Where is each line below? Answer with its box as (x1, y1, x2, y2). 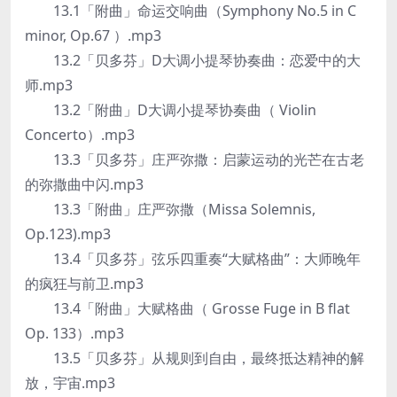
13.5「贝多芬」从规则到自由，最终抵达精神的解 (25, 348, 364, 368)
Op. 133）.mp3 (25, 323, 124, 343)
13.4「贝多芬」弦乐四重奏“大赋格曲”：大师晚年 (25, 249, 361, 269)
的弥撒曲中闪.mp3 (25, 175, 144, 194)
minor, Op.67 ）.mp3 (25, 26, 161, 45)
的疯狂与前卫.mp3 (25, 274, 144, 293)
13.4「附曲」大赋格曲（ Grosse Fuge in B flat (25, 299, 350, 318)
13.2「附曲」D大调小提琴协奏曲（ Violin (25, 100, 316, 120)
